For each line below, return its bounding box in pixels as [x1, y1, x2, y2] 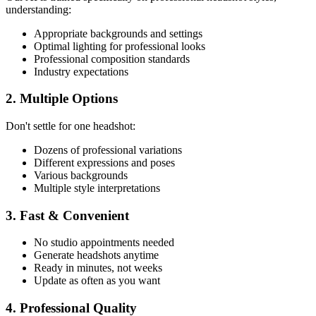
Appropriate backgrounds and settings [34, 27, 202, 39]
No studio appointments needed [34, 236, 174, 249]
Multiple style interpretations [34, 182, 160, 195]
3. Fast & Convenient [6, 207, 129, 223]
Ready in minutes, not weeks [34, 262, 162, 274]
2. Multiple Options [6, 91, 118, 107]
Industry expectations [34, 65, 128, 78]
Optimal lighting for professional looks [34, 39, 205, 52]
